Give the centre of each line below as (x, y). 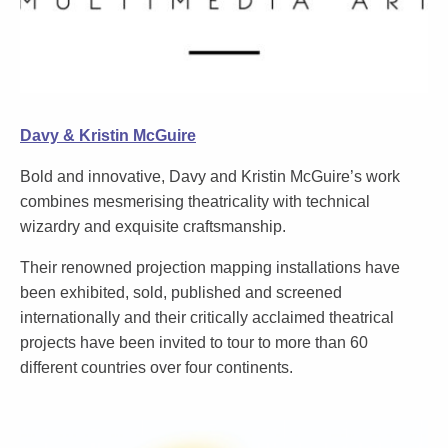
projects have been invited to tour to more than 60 (194, 342)
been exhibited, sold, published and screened (181, 292)
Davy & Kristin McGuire (108, 135)
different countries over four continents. (156, 367)
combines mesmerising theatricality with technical (195, 201)
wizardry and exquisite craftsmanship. (153, 226)
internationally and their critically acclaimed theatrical (207, 317)
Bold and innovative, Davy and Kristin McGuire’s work (210, 176)
